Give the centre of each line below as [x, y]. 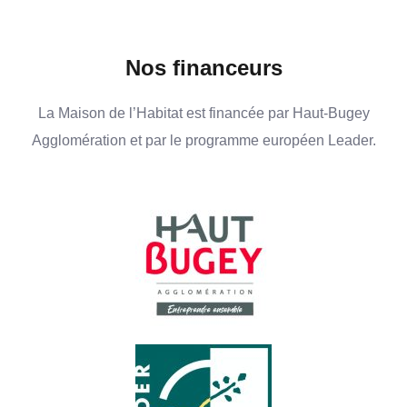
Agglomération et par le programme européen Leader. [203, 139]
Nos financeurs [203, 67]
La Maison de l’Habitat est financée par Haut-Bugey [203, 112]
